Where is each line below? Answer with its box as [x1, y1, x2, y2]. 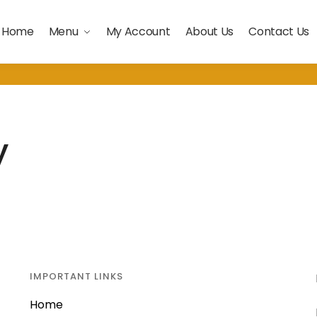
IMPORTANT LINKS [30, 270, 124, 283]
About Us [185, 23, 234, 40]
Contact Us [248, 23, 310, 40]
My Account [105, 23, 171, 40]
